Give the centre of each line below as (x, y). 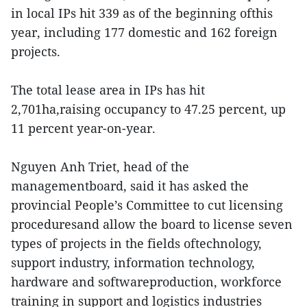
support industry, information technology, (133, 262)
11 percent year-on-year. (83, 128)
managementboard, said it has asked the (130, 185)
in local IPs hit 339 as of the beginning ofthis (142, 13)
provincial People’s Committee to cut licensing (147, 205)
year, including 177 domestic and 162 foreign (144, 32)
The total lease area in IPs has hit (108, 89)
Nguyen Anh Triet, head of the (100, 166)
